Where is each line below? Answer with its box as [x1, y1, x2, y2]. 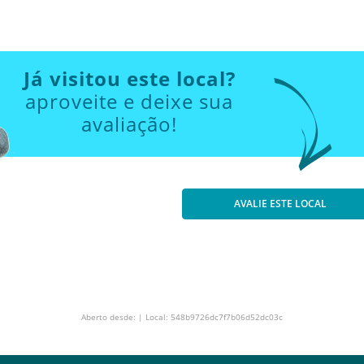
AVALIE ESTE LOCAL [234, 197, 327, 210]
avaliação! [81, 110, 177, 137]
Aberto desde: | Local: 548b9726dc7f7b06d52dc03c [81, 311, 283, 323]
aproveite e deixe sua [25, 88, 233, 115]
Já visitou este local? [23, 65, 236, 92]
